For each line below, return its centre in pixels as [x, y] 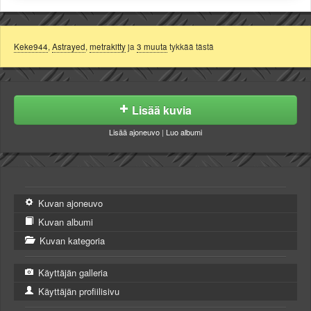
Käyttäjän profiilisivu [77, 291]
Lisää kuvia [162, 110]
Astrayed [69, 46]
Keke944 [31, 46]
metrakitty [108, 46]
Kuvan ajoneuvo [69, 203]
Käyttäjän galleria [72, 272]
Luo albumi [184, 132]
